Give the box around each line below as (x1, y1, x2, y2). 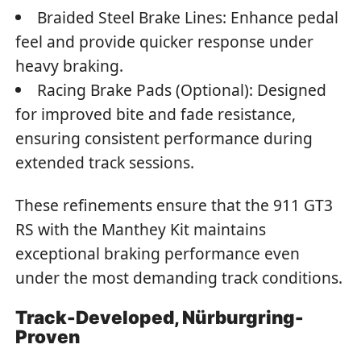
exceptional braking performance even (15, 242, 301, 264)
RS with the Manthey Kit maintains (15, 218, 267, 240)
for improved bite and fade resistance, (15, 103, 297, 126)
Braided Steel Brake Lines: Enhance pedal (37, 6, 339, 29)
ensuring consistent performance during (15, 127, 313, 150)
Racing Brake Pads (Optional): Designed (37, 79, 327, 102)
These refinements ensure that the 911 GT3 (15, 193, 334, 216)
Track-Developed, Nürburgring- (15, 306, 305, 329)
